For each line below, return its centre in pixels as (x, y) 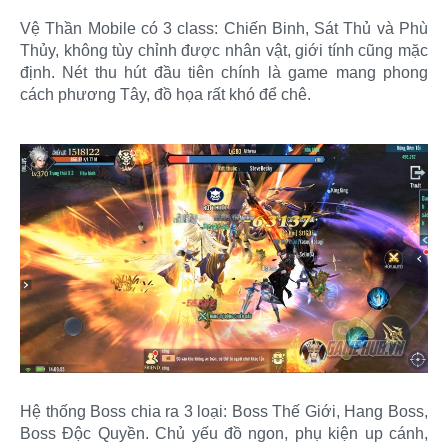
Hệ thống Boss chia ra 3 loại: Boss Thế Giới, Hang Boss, (224, 412)
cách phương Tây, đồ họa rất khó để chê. (165, 95)
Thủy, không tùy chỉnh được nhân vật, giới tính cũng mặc (224, 51)
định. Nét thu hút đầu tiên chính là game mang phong (224, 73)
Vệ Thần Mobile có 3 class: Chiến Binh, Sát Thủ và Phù (224, 29)
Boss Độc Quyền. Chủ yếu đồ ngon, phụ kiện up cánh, (224, 434)
